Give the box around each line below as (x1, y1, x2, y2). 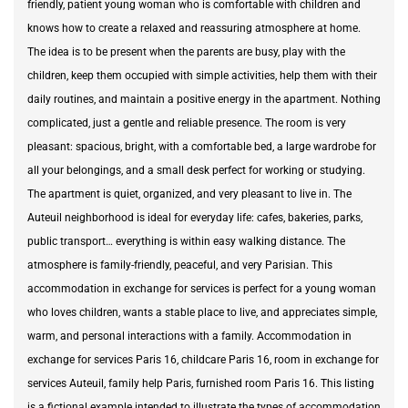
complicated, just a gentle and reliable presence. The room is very (27, 116, 346, 129)
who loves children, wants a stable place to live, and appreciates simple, (27, 305, 377, 319)
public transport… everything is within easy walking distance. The (27, 234, 345, 248)
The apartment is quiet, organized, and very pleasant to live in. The (27, 187, 352, 200)
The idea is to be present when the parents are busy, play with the (27, 45, 345, 58)
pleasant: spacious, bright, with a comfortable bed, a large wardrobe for (27, 139, 376, 153)
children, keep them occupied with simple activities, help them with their (27, 68, 377, 82)
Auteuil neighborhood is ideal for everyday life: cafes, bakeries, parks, (27, 210, 362, 224)
